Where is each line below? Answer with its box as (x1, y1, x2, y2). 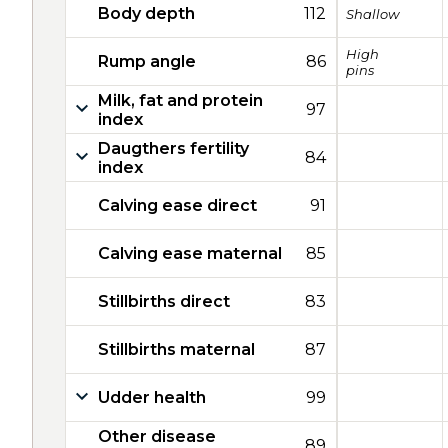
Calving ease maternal (98, 244, 282, 263)
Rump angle (98, 52, 196, 71)
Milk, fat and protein (98, 90, 263, 110)
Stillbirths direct (98, 292, 230, 311)
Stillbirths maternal (98, 340, 255, 359)
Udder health (98, 388, 206, 407)
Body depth (98, 4, 195, 23)
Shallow (346, 5, 399, 22)
